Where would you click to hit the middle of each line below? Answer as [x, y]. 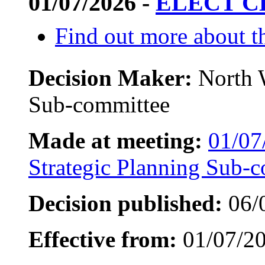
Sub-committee [99, 104]
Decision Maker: [113, 77]
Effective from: [103, 239]
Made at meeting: [115, 140]
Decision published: [125, 203]
